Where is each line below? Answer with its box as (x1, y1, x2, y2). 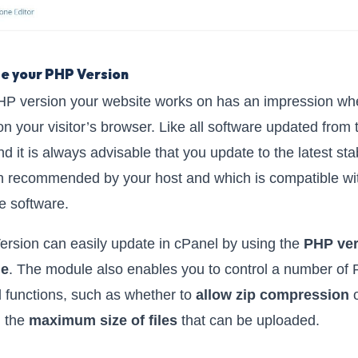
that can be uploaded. (177, 312, 320, 329)
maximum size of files (29, 312, 177, 329)
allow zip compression (196, 287, 349, 304)
